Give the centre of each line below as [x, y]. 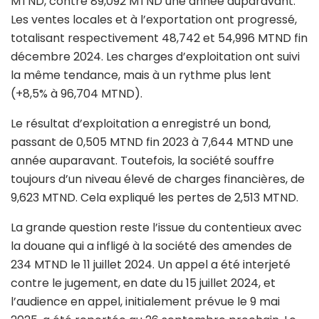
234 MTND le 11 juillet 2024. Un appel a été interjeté [151, 264]
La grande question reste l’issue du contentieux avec [156, 227]
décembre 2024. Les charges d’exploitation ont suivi [155, 56]
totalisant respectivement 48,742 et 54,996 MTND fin [159, 38]
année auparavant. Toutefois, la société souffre [142, 160]
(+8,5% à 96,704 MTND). [77, 93]
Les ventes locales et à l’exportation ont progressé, [154, 19]
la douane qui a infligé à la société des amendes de [151, 246]
